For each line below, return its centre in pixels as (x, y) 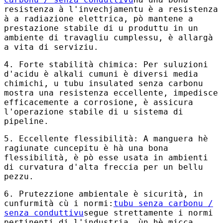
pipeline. (26, 121)
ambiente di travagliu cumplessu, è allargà (109, 37)
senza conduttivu (44, 213)
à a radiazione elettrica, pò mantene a (99, 18)
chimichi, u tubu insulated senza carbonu (104, 83)
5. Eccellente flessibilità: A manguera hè (106, 138)
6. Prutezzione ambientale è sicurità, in (104, 194)
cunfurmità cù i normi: (59, 203)
